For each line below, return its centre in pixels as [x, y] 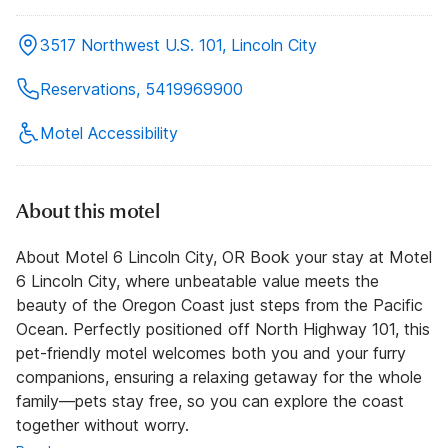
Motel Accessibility [109, 133]
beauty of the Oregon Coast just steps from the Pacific [219, 305]
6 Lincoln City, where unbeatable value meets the [197, 281]
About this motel [88, 212]
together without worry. [102, 425]
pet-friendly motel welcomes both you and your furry [211, 353]
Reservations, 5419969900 [141, 89]
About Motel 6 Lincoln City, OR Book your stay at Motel [224, 257]
